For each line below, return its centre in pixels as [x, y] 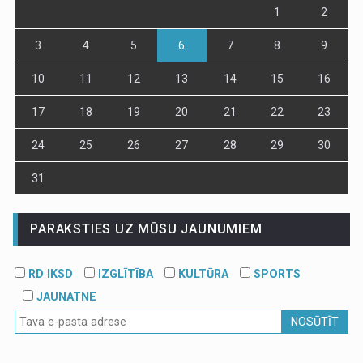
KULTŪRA [202, 273]
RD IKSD [49, 273]
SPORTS [276, 273]
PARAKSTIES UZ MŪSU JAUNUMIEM [146, 228]
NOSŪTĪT [315, 321]
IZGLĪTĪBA [124, 273]
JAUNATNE [65, 296]
